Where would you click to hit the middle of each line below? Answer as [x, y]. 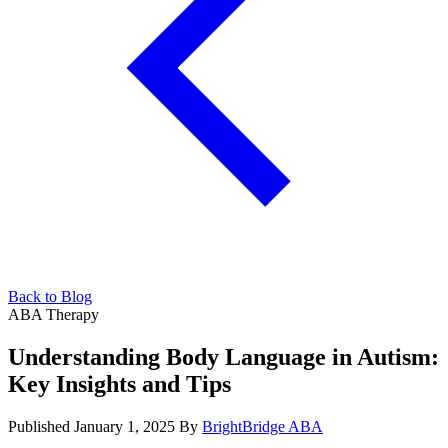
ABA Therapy [53, 314]
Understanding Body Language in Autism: [223, 356]
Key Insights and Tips [119, 383]
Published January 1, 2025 [93, 426]
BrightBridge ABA [262, 426]
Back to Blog [50, 296]
